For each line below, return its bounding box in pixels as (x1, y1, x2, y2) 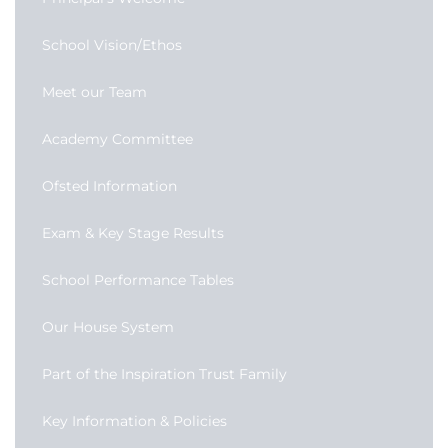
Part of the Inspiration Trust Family (42, 365, 287, 383)
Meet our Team (42, 83, 147, 101)
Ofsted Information (42, 177, 177, 195)
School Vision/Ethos (42, 36, 182, 54)
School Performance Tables (42, 271, 234, 289)
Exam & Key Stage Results (42, 224, 224, 242)
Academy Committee (42, 130, 193, 148)
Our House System (42, 318, 174, 336)
